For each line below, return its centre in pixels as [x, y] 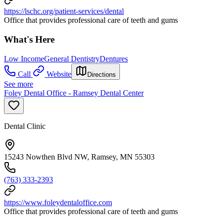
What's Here [29, 39]
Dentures [114, 58]
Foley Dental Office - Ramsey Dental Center [74, 93]
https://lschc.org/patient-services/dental [64, 11]
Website [59, 74]
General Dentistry [72, 58]
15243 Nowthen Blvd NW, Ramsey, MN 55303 [79, 157]
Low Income [24, 58]
